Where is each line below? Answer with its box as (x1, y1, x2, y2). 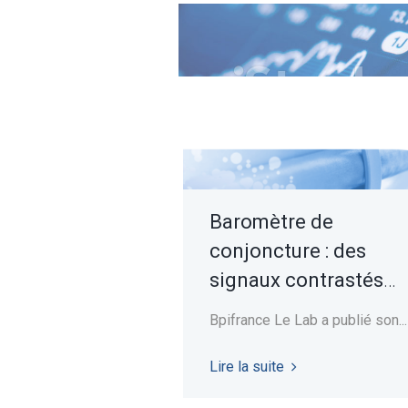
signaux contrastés (209, 268, 383, 291)
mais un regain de (209, 297, 371, 321)
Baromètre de (209, 209, 333, 233)
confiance (209, 326, 301, 350)
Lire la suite (209, 357, 284, 375)
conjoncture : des (209, 239, 366, 262)
